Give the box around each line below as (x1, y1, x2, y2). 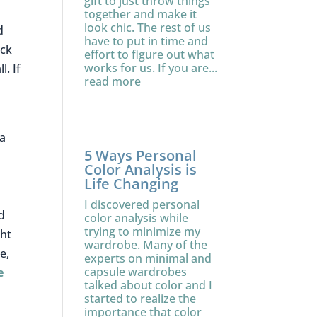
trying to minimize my (84, 224, 201, 239)
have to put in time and (84, 33, 209, 49)
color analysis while (84, 210, 189, 226)
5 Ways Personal (84, 146, 197, 165)
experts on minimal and (84, 250, 212, 266)
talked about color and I (84, 277, 213, 293)
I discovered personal (84, 197, 200, 212)
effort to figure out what (84, 47, 215, 62)
